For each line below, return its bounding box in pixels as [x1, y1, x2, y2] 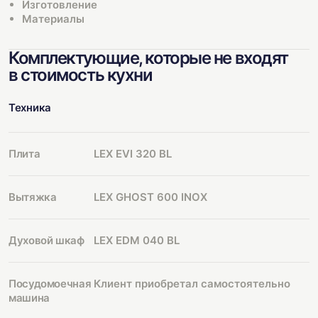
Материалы [22, 11, 84, 26]
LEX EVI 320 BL [94, 146, 172, 160]
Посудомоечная [9, 276, 92, 290]
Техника [9, 100, 51, 114]
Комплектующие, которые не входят [9, 47, 288, 68]
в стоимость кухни [9, 64, 153, 85]
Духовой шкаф [9, 233, 84, 247]
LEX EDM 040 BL [94, 233, 180, 247]
